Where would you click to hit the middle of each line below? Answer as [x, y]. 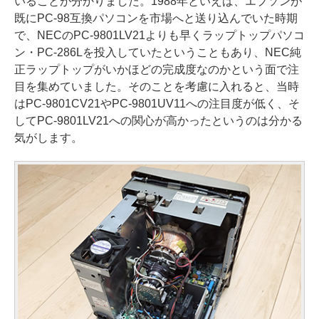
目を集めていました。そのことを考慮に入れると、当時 [157, 86]
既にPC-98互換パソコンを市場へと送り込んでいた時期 [156, 18]
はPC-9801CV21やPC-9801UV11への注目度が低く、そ [157, 103]
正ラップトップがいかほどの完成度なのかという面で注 [157, 69]
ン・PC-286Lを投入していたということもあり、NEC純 [158, 52]
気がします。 [48, 137]
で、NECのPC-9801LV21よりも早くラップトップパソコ [159, 35]
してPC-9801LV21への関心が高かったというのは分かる [158, 120]
